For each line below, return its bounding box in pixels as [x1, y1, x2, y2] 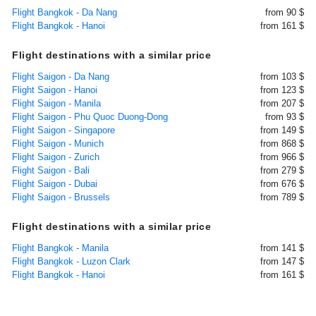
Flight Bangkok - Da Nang [12, 7, 117, 18]
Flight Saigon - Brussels [12, 192, 110, 202]
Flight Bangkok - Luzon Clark [12, 256, 130, 267]
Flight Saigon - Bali [12, 165, 90, 176]
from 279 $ [260, 165, 304, 176]
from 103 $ [260, 71, 304, 82]
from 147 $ [260, 256, 304, 267]
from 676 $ [260, 178, 304, 189]
